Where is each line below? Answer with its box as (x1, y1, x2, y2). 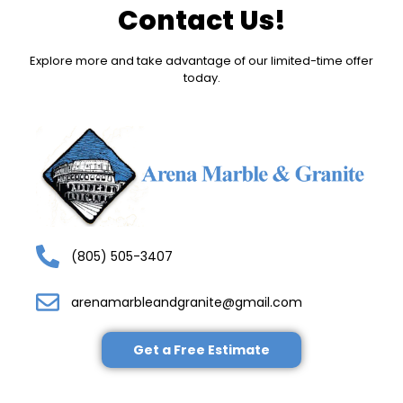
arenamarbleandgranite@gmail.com (70, 292, 302, 311)
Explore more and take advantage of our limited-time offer (30, 51, 373, 69)
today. (183, 68, 220, 86)
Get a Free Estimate (133, 341, 271, 360)
